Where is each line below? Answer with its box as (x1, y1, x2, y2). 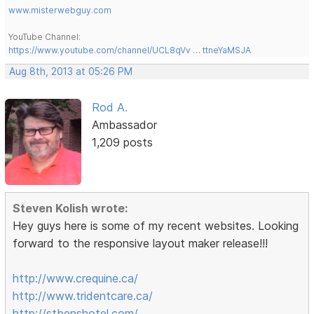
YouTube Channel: (8, 31, 81, 42)
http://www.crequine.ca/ (13, 271, 139, 285)
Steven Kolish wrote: (13, 200, 128, 215)
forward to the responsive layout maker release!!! (13, 235, 268, 250)
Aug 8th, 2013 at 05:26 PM (9, 65, 133, 77)
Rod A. (91, 100, 128, 114)
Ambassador (91, 117, 157, 132)
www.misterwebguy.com (8, 4, 112, 15)
